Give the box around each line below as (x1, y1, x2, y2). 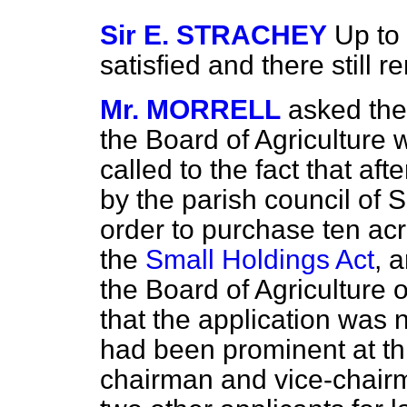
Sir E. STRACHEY (100, 20, 327, 50)
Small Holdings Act (145, 244, 374, 274)
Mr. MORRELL (100, 94, 281, 124)
